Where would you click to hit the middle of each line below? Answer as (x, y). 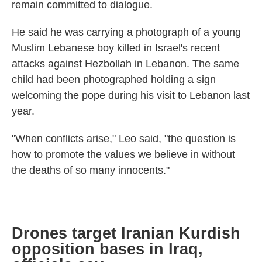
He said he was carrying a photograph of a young (126, 32)
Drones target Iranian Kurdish (126, 233)
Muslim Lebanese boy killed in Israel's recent (116, 48)
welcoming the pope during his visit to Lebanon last (131, 95)
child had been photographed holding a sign (114, 80)
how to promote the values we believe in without (123, 154)
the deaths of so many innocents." (91, 170)
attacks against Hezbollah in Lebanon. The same (125, 64)
